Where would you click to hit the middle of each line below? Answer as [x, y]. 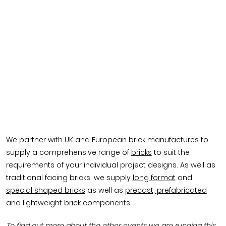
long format [154, 178]
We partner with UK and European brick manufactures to [107, 140]
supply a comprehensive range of [68, 153]
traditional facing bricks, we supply [69, 178]
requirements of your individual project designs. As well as [110, 165]
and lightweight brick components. [69, 203]
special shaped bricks [45, 190]
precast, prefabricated [166, 190]
